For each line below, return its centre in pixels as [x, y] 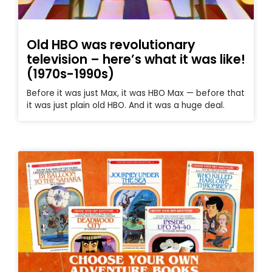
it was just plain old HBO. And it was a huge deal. [126, 106]
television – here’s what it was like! [136, 59]
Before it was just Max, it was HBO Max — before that [136, 93]
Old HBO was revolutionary [111, 45]
